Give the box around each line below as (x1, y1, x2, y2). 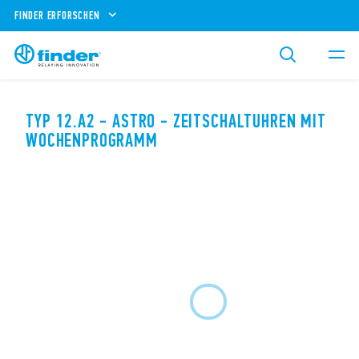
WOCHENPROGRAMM (26, 129, 158, 151)
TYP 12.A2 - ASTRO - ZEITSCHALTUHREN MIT (26, 110, 326, 132)
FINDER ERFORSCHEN (14, 8, 100, 22)
